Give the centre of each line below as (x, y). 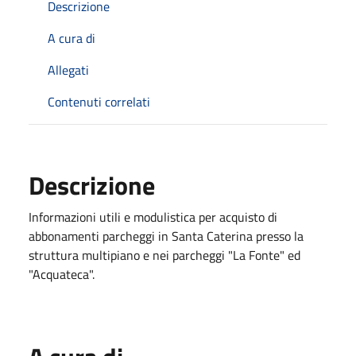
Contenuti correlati (99, 102)
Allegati (68, 70)
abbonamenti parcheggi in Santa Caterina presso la (166, 236)
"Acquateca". (62, 274)
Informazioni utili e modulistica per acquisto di (153, 217)
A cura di (72, 38)
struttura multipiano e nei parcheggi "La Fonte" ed (164, 255)
